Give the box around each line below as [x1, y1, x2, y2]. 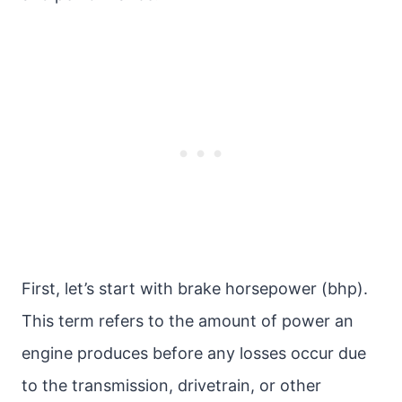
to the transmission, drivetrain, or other [22, 376, 321, 395]
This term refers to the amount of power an [22, 311, 354, 330]
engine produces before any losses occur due [22, 344, 366, 363]
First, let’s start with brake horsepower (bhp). [22, 279, 368, 298]
